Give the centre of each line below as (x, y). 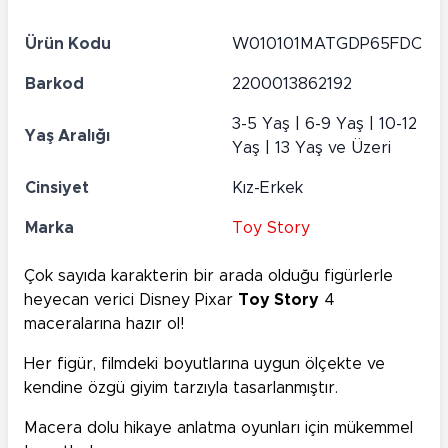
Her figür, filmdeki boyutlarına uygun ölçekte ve (204, 364)
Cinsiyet (57, 188)
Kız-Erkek (267, 188)
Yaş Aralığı (67, 136)
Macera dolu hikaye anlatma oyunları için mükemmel (218, 428)
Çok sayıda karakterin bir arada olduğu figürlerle (208, 276)
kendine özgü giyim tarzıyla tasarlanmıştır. (181, 388)
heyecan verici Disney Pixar (131, 300)
